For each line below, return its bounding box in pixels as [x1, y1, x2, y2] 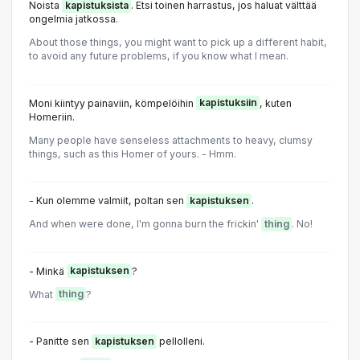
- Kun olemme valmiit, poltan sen [29, 194, 186, 207]
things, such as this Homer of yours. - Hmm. [29, 147, 236, 160]
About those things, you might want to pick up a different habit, [29, 36, 327, 49]
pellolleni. [157, 335, 205, 348]
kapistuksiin [198, 96, 257, 109]
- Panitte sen [29, 335, 92, 348]
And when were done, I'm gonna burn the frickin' [29, 218, 261, 231]
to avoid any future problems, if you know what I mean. [29, 50, 288, 63]
